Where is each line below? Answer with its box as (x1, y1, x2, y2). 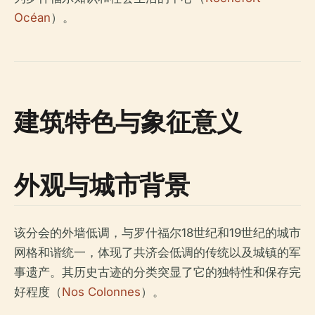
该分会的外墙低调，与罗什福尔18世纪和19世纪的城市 (14, 225, 301, 240)
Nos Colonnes (62, 284, 141, 299)
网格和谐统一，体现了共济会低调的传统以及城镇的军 (14, 245, 301, 259)
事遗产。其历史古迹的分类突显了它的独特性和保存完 (14, 264, 301, 279)
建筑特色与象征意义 (14, 103, 242, 139)
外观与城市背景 (14, 167, 190, 202)
